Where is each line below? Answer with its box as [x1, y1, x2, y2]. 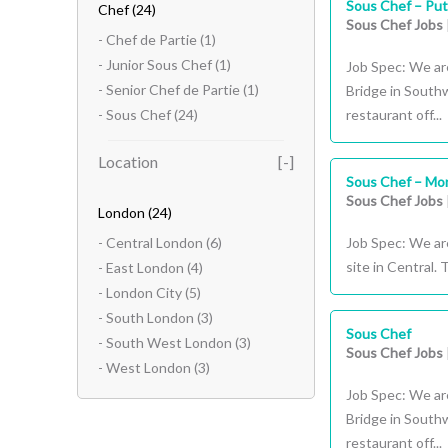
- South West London [98, 334, 232, 351]
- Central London [98, 234, 203, 251]
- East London [98, 259, 184, 276]
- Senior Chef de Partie [98, 81, 240, 98]
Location [98, 152, 158, 171]
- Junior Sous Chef [98, 56, 212, 73]
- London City [98, 284, 182, 301]
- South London [98, 309, 194, 326]
